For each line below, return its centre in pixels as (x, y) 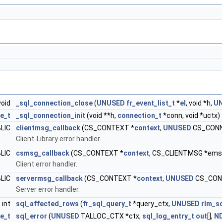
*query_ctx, (151, 204)
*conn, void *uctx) (191, 115)
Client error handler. (47, 164)
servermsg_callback (49, 178)
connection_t (139, 115)
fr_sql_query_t (107, 204)
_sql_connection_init (51, 115)
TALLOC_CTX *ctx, (111, 216)
